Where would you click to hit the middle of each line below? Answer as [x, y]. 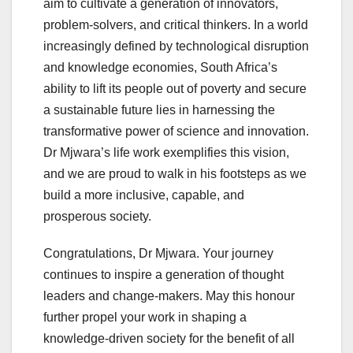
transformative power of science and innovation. [176, 132]
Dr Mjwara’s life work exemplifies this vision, [166, 153]
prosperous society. [97, 217]
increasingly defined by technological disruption [176, 46]
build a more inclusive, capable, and [144, 195]
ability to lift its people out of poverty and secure [175, 89]
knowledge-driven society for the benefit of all [169, 339]
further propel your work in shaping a [145, 318]
